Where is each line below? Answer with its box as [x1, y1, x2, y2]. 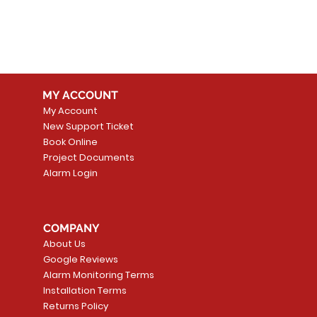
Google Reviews [43, 252, 119, 266]
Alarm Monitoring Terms [43, 267, 155, 282]
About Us [43, 236, 86, 250]
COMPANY [43, 221, 100, 235]
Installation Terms [43, 283, 127, 297]
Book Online [43, 134, 98, 149]
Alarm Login [43, 166, 98, 180]
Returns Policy [43, 299, 109, 313]
